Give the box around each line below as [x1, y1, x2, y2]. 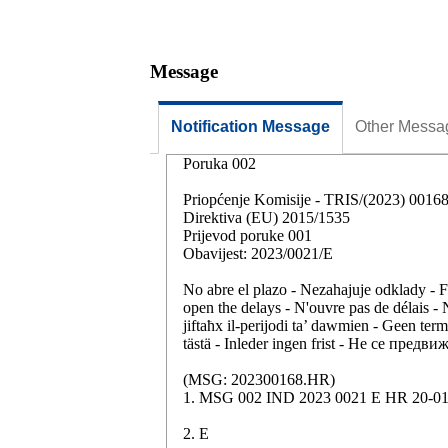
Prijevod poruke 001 [183, 226, 312, 244]
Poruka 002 [183, 154, 256, 172]
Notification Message [171, 117, 330, 135]
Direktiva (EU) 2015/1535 [183, 208, 350, 226]
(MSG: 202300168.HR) [183, 370, 335, 388]
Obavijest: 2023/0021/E [183, 244, 333, 262]
